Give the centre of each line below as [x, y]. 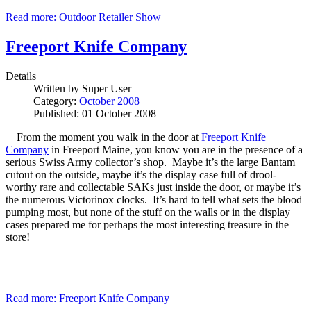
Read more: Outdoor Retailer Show [83, 17]
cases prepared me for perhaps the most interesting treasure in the [147, 224]
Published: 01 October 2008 [95, 113]
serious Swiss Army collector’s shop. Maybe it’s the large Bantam [150, 162]
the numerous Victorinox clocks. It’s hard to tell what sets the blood [154, 199]
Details [21, 76]
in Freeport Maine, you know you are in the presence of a [176, 149]
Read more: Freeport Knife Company [87, 298]
